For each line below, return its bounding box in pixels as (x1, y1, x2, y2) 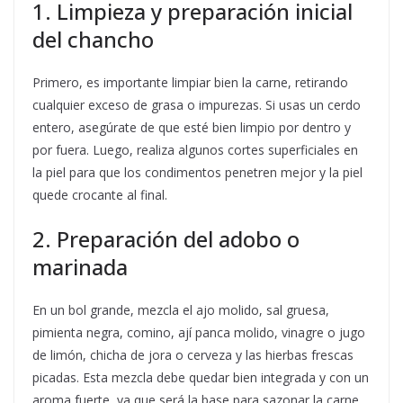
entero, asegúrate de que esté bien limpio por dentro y (32, 119, 351, 137)
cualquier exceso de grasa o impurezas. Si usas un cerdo (32, 96, 361, 114)
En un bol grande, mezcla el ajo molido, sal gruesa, (32, 301, 329, 319)
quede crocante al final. (32, 186, 167, 204)
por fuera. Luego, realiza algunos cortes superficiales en (32, 141, 358, 159)
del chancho (32, 24, 154, 55)
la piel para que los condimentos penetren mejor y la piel (32, 164, 363, 182)
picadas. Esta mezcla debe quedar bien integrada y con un (32, 369, 369, 387)
